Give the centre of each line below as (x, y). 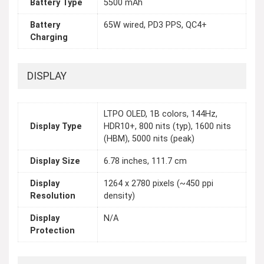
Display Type (56, 127)
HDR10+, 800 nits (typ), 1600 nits (167, 127)
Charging (49, 38)
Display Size (55, 161)
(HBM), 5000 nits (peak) (149, 139)
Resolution (53, 196)
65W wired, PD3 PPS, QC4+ (155, 25)
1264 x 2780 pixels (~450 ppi (159, 184)
